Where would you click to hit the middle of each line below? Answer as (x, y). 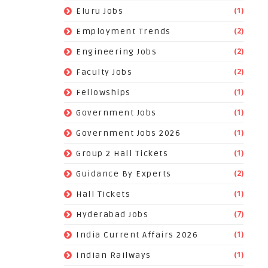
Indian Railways (114, 255)
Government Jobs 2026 (128, 133)
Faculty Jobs (104, 72)
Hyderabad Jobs (112, 214)
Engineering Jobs (116, 52)
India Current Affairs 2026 (137, 235)
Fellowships (103, 92)
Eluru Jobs (100, 11)
